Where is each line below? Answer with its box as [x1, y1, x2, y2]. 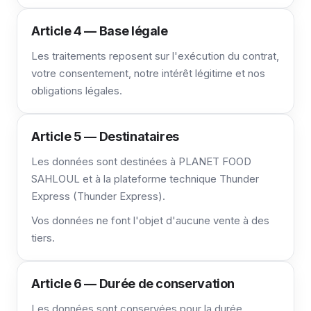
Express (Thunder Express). [31, 190, 165, 203]
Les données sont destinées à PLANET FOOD [31, 155, 251, 168]
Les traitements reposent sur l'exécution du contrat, [31, 49, 279, 62]
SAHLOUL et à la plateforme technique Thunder [31, 172, 259, 185]
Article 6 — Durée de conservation [31, 276, 235, 291]
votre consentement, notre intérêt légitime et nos [31, 67, 265, 80]
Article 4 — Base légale [31, 24, 168, 38]
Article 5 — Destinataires [31, 129, 179, 144]
